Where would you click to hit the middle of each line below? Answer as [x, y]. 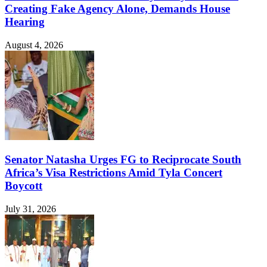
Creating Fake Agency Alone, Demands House [117, 8]
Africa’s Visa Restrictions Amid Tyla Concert [114, 173]
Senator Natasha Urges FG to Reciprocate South [123, 160]
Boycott [24, 186]
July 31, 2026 [30, 209]
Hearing [25, 21]
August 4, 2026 [34, 45]
